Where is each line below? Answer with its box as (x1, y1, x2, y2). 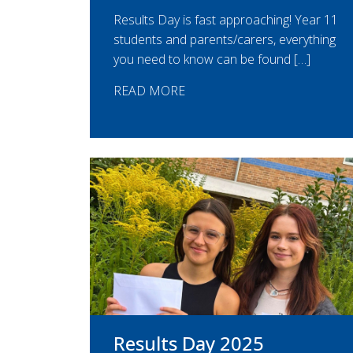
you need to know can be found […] (113, 50, 310, 69)
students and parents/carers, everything (113, 31, 336, 49)
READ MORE (113, 82, 185, 100)
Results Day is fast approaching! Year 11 (113, 11, 338, 29)
